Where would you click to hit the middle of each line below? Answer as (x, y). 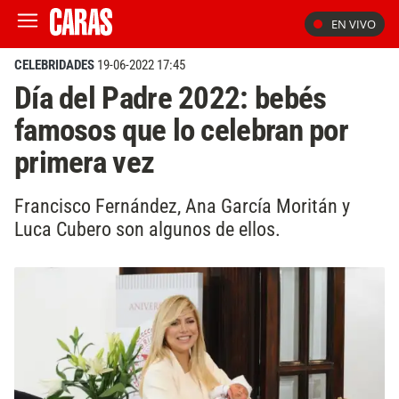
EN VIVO (354, 24)
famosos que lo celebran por (181, 130)
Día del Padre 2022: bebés (171, 98)
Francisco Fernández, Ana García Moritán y (182, 205)
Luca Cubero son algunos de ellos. (147, 228)
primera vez (85, 162)
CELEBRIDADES (54, 65)
